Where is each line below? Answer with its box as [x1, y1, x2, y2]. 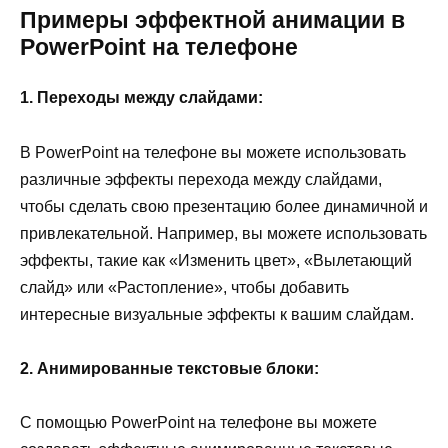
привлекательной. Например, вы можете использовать [20, 224, 427, 242]
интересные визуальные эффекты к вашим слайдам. [20, 305, 414, 323]
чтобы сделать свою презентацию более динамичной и [20, 197, 428, 215]
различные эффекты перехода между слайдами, [20, 170, 382, 188]
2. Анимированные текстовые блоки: [20, 359, 319, 377]
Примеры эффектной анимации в [20, 7, 405, 34]
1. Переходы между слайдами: [20, 89, 263, 107]
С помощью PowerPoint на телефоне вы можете [20, 414, 377, 432]
